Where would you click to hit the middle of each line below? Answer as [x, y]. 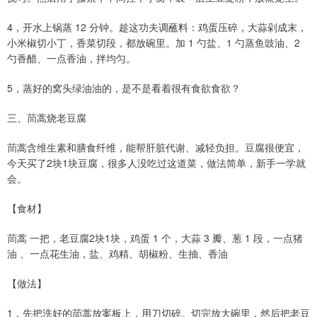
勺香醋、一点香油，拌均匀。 [71, 58]
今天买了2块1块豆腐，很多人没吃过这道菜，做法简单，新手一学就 [156, 163]
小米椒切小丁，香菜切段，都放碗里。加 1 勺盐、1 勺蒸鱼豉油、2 [154, 43]
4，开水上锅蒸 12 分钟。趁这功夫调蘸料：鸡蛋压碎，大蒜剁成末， [157, 27]
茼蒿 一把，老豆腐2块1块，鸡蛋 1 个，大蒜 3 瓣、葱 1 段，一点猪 [155, 238]
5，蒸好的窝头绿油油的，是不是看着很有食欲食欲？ [124, 88]
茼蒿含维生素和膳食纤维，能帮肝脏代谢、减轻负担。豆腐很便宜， [156, 148]
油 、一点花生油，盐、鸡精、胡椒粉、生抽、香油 [117, 254]
